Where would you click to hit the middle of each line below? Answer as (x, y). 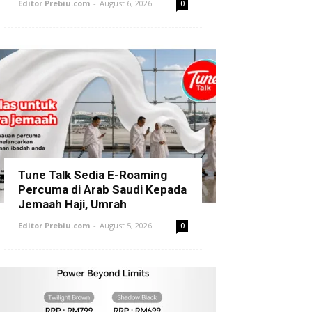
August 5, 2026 (126, 225)
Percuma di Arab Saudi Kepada (102, 189)
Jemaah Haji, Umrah (72, 204)
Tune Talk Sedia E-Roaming (93, 175)
